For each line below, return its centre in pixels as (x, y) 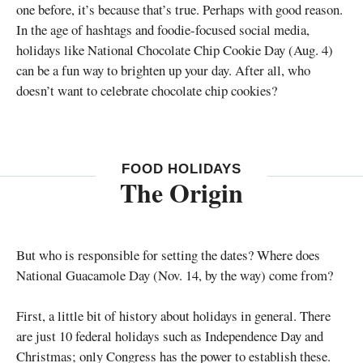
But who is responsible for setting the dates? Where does (168, 254)
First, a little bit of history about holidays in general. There (173, 315)
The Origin (181, 192)
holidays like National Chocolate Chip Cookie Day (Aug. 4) (175, 49)
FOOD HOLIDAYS (181, 169)
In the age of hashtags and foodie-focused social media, (163, 29)
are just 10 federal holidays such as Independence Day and (170, 335)
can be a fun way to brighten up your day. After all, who (163, 70)
